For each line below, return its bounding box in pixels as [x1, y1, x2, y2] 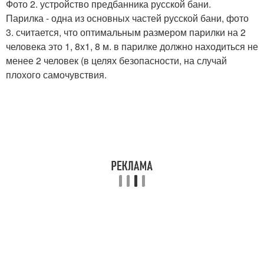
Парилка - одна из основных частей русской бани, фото [6, 11, 249, 25]
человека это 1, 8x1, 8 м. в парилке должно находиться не [6, 39, 258, 54]
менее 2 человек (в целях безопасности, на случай [6, 54, 227, 68]
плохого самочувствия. [6, 68, 107, 82]
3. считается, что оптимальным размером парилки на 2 [6, 25, 246, 39]
